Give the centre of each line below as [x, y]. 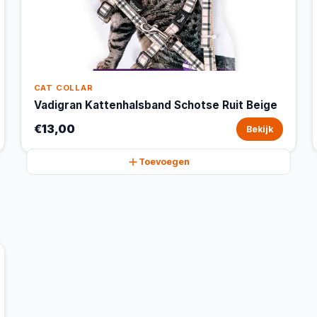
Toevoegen [164, 162]
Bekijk [260, 129]
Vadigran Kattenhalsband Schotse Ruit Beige [155, 105]
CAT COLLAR [63, 88]
